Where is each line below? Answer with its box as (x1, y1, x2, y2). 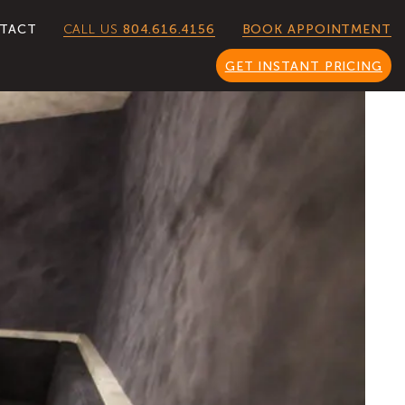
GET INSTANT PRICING (224, 59, 382, 74)
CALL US (62, 21, 123, 37)
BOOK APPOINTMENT (241, 22, 391, 37)
